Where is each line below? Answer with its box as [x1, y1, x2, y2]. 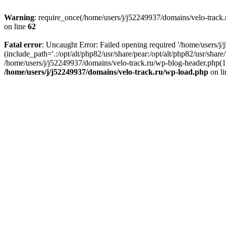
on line [4, 22, 28, 31]
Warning [4, 13, 34, 22]
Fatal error [4, 40, 42, 49]
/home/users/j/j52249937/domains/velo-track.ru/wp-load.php [4, 68, 208, 76]
